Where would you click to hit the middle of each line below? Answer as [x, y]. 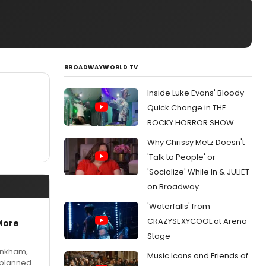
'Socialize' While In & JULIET [198, 172]
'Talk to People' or [181, 157]
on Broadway [173, 187]
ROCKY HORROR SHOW [191, 123]
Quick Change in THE [187, 108]
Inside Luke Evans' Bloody [196, 93]
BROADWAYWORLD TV [101, 67]
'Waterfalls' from [179, 206]
